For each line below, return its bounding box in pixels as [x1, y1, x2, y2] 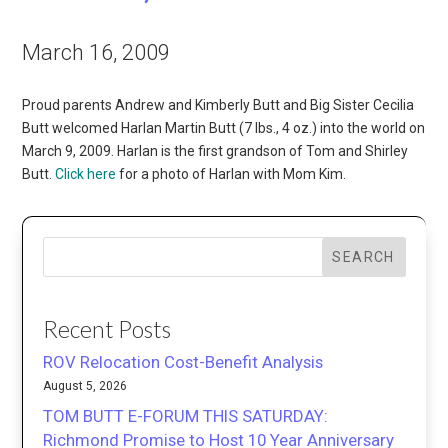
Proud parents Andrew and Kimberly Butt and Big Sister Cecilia [22, 96, 415, 113]
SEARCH [332, 248, 395, 265]
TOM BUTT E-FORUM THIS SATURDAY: [43, 406, 329, 427]
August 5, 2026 [43, 379, 128, 394]
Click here [55, 165, 117, 182]
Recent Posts [43, 315, 172, 344]
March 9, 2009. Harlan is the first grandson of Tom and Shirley [22, 142, 409, 159]
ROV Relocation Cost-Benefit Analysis [43, 352, 324, 373]
